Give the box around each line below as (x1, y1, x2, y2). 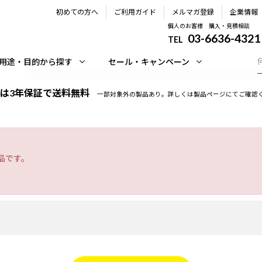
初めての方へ (56, 8, 98, 16)
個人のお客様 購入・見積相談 (168, 22, 250, 29)
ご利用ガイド (114, 8, 156, 16)
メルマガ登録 (172, 8, 214, 16)
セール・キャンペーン (108, 57, 189, 67)
